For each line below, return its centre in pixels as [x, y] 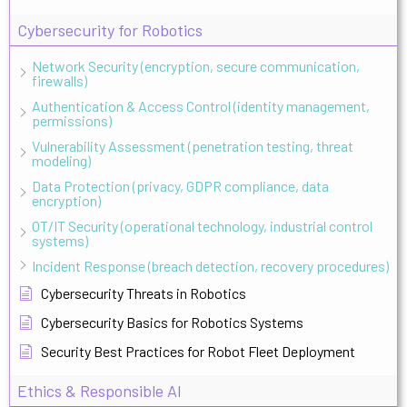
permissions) [72, 120]
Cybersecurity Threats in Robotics [144, 293]
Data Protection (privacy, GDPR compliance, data [180, 185]
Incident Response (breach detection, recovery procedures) [210, 265]
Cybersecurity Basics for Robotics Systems [172, 322]
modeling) [61, 160]
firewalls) [60, 80]
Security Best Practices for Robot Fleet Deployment [198, 351]
